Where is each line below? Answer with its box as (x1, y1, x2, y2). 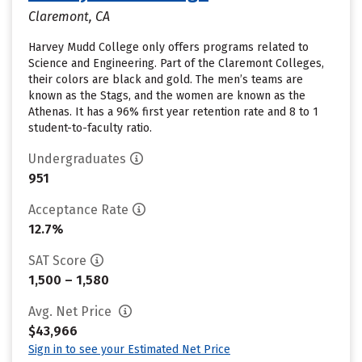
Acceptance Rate (28, 202, 128, 217)
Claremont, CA (28, 9, 110, 24)
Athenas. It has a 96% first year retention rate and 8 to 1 (28, 105, 318, 119)
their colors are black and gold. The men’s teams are (28, 73, 303, 86)
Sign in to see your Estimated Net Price (28, 343, 230, 356)
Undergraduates (28, 151, 126, 166)
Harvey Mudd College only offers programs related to (28, 40, 309, 54)
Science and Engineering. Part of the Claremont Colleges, (28, 57, 324, 70)
